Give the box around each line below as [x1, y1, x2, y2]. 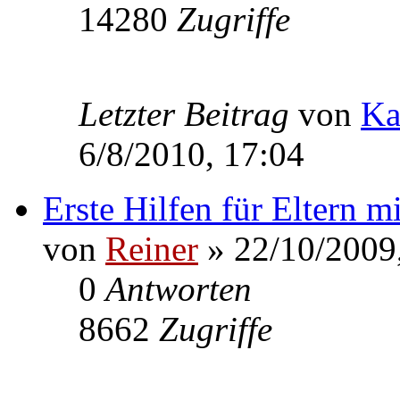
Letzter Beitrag [79, 94, 298, 133]
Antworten [105, 269, 252, 308]
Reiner [105, 229, 198, 268]
